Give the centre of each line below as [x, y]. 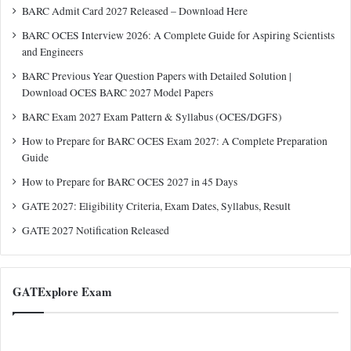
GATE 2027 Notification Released [96, 230]
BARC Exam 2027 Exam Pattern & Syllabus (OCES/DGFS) [152, 116]
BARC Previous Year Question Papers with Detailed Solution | [157, 76]
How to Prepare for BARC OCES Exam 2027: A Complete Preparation [175, 141]
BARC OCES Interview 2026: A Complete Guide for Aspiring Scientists [178, 35]
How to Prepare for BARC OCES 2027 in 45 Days [130, 181]
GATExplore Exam [62, 291]
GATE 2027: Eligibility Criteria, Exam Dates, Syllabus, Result [156, 206]
